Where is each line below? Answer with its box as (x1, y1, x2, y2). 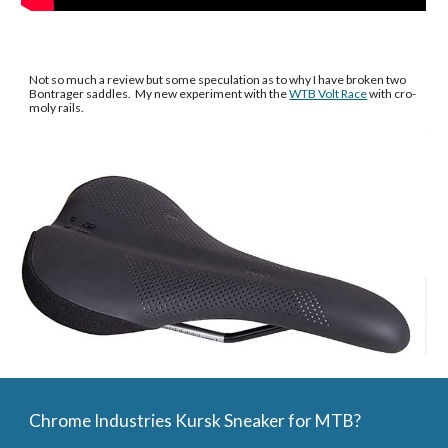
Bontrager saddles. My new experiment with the (29, 85, 290, 101)
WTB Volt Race (289, 85, 368, 101)
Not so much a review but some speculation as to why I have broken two (29, 71, 407, 87)
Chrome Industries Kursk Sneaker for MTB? (29, 410, 362, 431)
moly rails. (29, 99, 87, 115)
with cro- (367, 85, 417, 101)
